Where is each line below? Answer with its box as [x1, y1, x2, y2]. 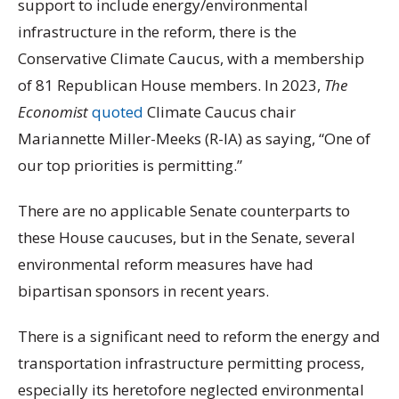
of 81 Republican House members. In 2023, [18, 74, 324, 95]
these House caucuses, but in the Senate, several [18, 227, 355, 248]
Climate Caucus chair [143, 101, 296, 122]
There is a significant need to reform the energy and [18, 326, 380, 347]
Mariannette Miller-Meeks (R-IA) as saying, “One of [18, 127, 370, 149]
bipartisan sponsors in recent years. [18, 281, 269, 301]
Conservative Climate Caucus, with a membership [18, 47, 364, 69]
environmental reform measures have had [18, 254, 313, 274]
